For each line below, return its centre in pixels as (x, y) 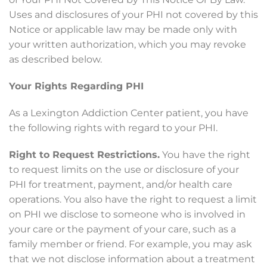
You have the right (205, 155)
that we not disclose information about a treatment (132, 259)
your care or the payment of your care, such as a (122, 229)
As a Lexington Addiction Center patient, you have (129, 113)
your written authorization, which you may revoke (128, 44)
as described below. (55, 59)
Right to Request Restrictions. (84, 155)
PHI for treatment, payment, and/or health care (121, 184)
